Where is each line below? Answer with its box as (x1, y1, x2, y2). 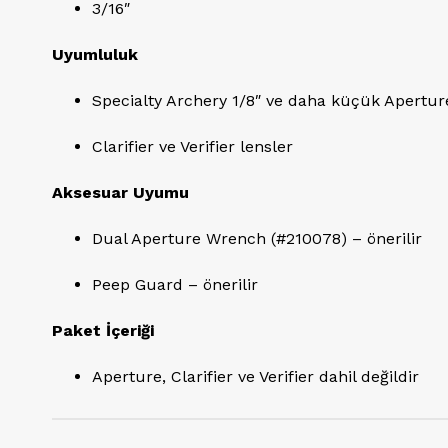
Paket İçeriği (52, 321, 154, 340)
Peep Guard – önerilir (92, 275, 258, 294)
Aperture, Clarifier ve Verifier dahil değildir (92, 367, 419, 386)
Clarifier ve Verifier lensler (92, 137, 293, 156)
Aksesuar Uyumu (52, 183, 189, 202)
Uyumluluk (52, 45, 138, 64)
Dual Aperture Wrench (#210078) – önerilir (92, 229, 422, 248)
